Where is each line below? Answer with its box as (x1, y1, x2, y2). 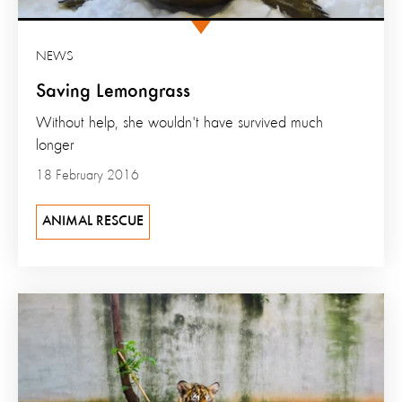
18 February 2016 (36, 169, 139, 184)
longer (36, 137, 74, 154)
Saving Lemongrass (36, 82, 190, 102)
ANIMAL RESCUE (42, 214, 144, 230)
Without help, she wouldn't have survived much (36, 115, 323, 132)
